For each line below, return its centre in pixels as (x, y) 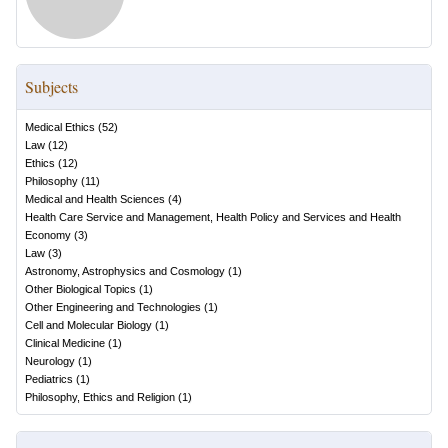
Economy (48, 235)
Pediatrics (49, 379)
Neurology (50, 361)
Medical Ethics (60, 127)
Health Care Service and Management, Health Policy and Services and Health (213, 217)
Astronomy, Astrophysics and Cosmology (125, 271)
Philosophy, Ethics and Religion (100, 397)
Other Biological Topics (80, 289)
